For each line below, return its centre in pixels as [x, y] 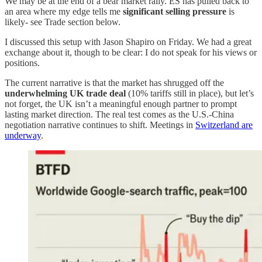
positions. [22, 63]
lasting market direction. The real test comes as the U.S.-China [119, 114]
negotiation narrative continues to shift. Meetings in [100, 125]
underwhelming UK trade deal [65, 93]
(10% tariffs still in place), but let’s [190, 93]
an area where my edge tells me [64, 11]
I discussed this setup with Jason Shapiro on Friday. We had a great [128, 42]
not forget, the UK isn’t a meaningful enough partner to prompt [121, 104]
